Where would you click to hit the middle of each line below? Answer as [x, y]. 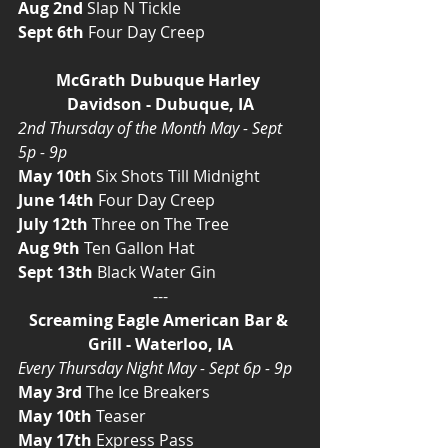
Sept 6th [51, 31]
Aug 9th [49, 247]
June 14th [56, 199]
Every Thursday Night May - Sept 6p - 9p [155, 367]
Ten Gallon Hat [137, 247]
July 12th [53, 223]
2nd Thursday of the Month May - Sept [152, 127]
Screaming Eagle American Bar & [160, 319]
